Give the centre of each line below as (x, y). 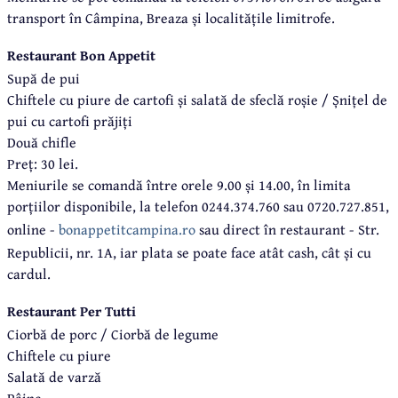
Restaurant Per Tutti (72, 310)
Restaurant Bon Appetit (81, 55)
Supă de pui (44, 78)
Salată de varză (54, 376)
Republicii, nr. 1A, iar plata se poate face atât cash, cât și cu (189, 252)
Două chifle (42, 142)
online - (33, 229)
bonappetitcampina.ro (127, 229)
